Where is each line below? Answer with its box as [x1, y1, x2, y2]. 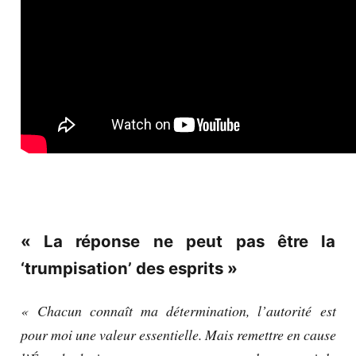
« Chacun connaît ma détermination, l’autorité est [20, 300, 336, 320]
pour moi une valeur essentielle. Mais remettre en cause [20, 324, 336, 344]
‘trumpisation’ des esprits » [20, 258, 238, 279]
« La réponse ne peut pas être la [20, 231, 336, 252]
